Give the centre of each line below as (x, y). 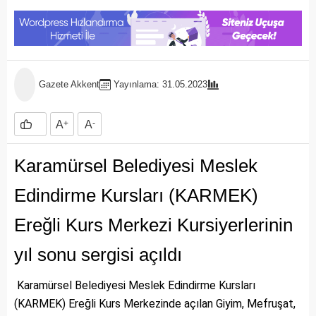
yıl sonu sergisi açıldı (98, 255)
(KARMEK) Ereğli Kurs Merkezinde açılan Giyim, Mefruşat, (155, 304)
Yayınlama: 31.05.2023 (160, 85)
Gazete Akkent (69, 85)
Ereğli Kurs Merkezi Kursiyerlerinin (153, 225)
